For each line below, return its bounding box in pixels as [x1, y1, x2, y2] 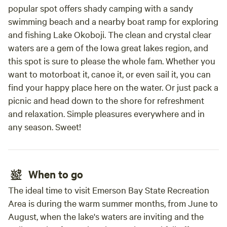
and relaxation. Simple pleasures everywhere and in [8, 107, 205, 119]
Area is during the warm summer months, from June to [8, 197, 218, 209]
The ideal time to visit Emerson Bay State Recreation [8, 184, 209, 196]
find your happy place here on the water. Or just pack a [8, 81, 218, 93]
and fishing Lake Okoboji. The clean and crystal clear [8, 28, 211, 40]
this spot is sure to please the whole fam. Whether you [8, 55, 215, 66]
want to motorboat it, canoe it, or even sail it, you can [8, 68, 211, 80]
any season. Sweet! [8, 121, 81, 132]
